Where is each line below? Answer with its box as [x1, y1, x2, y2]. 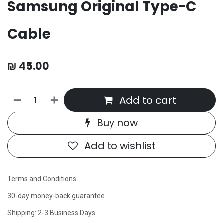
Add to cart [119, 93, 176, 107]
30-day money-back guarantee [7, 191, 105, 200]
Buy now [97, 115, 138, 130]
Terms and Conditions [7, 174, 76, 183]
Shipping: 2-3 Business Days [7, 208, 95, 217]
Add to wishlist [84, 139, 156, 153]
